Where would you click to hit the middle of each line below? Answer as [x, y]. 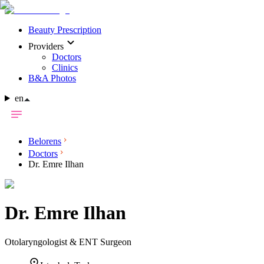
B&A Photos [52, 78]
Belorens [45, 141]
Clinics [65, 67]
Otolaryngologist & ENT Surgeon [68, 242]
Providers [46, 46]
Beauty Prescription [65, 30]
